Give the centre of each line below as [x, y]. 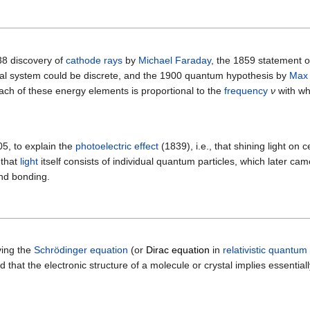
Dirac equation [178, 249]
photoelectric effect [117, 146]
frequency [246, 90]
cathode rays [94, 60]
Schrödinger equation [81, 249]
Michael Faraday [175, 60]
